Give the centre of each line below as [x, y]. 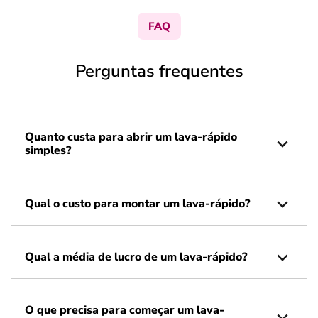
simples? [48, 150]
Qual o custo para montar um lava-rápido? [137, 204]
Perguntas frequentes [159, 71]
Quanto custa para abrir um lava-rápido [131, 137]
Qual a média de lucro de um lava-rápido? [136, 257]
